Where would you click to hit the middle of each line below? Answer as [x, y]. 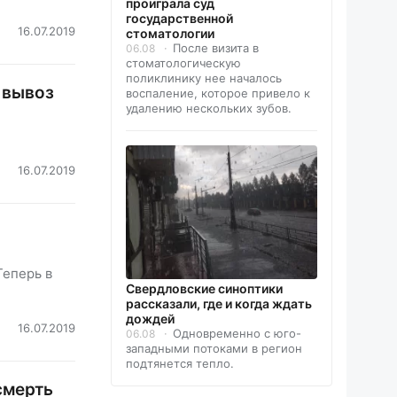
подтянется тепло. [180, 363]
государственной [179, 19]
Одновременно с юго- [237, 333]
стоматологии [170, 34]
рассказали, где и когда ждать [219, 303]
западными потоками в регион [214, 348]
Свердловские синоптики [204, 288]
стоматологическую [183, 63]
